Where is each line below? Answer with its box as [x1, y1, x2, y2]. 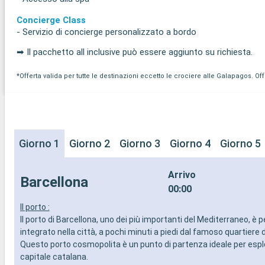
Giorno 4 [170, 137, 211, 150]
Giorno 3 [119, 137, 160, 150]
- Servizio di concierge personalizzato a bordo [17, 27, 196, 38]
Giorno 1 [19, 137, 60, 150]
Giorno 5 [220, 137, 261, 150]
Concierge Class [17, 15, 86, 26]
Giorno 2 [69, 137, 110, 150]
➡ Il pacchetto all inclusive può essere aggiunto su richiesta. [17, 47, 253, 58]
